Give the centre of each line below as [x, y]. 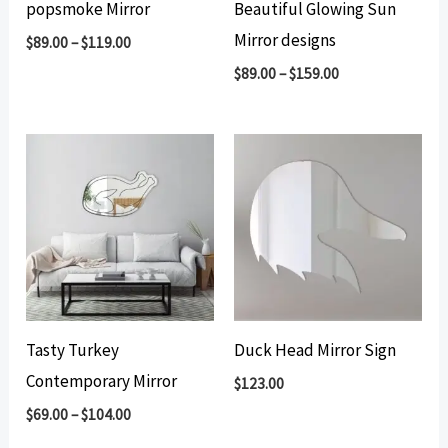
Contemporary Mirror [102, 380]
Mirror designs [285, 39]
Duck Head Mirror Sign [315, 349]
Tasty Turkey [73, 349]
